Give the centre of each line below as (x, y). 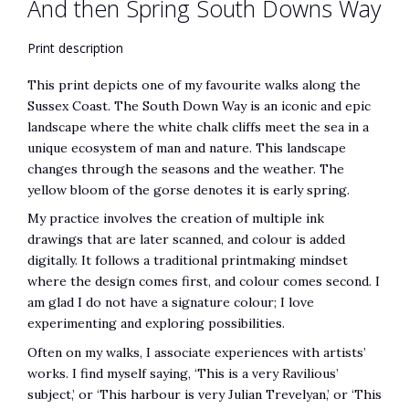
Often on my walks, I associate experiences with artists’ (197, 352)
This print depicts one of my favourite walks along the (194, 85)
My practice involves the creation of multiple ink (176, 219)
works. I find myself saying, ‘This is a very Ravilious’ (183, 373)
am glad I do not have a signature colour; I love (171, 303)
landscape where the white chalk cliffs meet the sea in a (198, 127)
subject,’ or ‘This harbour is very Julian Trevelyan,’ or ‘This (204, 394)
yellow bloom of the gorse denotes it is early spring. (189, 190)
